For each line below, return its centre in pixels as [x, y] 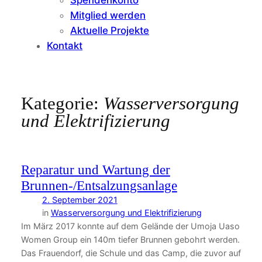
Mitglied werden [108, 15]
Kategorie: [62, 103]
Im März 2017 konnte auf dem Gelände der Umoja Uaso [130, 226]
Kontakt [65, 45]
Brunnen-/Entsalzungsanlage [99, 186]
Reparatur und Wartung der [95, 170]
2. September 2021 [80, 200]
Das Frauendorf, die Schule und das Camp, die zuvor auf [131, 253]
